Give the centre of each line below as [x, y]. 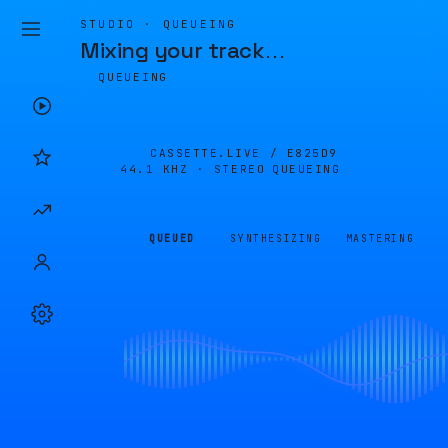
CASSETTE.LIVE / [218, 153]
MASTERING [380, 238]
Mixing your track [172, 50]
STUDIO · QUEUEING [158, 24]
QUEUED [172, 238]
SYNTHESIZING [276, 238]
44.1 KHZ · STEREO [193, 169]
